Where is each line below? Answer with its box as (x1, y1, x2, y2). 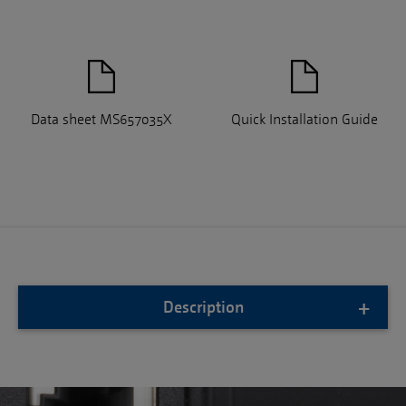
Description (162, 297, 244, 317)
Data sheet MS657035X (31, 111, 172, 129)
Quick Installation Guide (231, 111, 378, 129)
